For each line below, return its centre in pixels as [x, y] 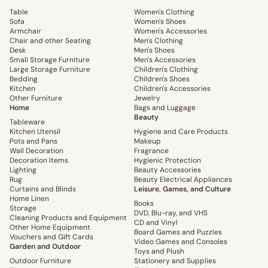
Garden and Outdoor [45, 247]
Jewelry [147, 98]
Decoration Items [39, 161]
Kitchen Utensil [35, 132]
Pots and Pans [33, 141]
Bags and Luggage [165, 108]
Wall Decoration [36, 151]
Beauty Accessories [167, 170]
